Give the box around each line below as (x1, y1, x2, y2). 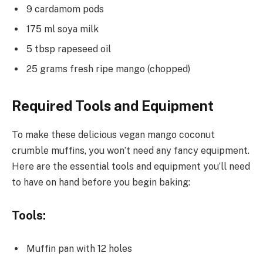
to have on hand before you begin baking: (12, 176, 190, 188)
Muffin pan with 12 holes (26, 243, 132, 255)
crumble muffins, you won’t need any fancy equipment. (12, 144, 249, 156)
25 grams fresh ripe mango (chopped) (26, 63, 190, 75)
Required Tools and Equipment (12, 97, 214, 114)
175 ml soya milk (26, 23, 99, 35)
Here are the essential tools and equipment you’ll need (12, 160, 250, 172)
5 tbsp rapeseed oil (26, 43, 111, 55)
